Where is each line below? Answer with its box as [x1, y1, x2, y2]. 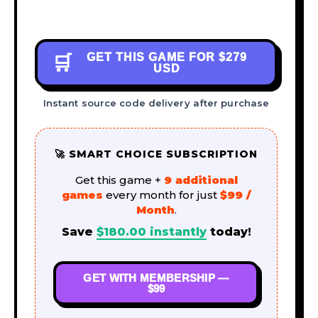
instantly [146, 224, 207, 238]
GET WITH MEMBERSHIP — [83, 271, 229, 284]
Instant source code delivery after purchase [43, 97, 270, 109]
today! [206, 224, 251, 238]
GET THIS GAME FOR [87, 50, 219, 63]
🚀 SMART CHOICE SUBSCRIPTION [55, 147, 258, 160]
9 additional [163, 172, 238, 187]
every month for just [102, 187, 220, 202]
